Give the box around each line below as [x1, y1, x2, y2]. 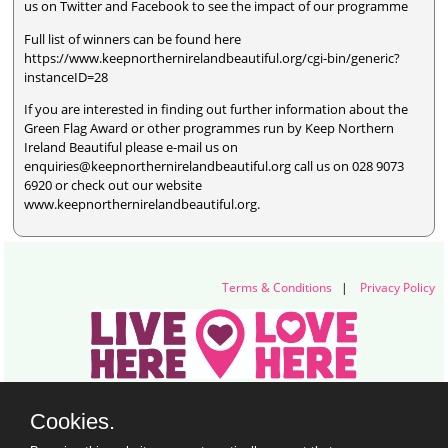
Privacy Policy [359, 279, 435, 296]
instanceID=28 [24, 67, 109, 86]
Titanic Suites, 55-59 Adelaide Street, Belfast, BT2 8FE [75, 412, 373, 430]
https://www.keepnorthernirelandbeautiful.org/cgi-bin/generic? [24, 48, 401, 67]
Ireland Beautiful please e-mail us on [24, 137, 239, 156]
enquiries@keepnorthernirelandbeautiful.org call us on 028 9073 [24, 156, 405, 175]
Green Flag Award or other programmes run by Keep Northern [24, 118, 395, 137]
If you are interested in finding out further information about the [24, 99, 409, 118]
